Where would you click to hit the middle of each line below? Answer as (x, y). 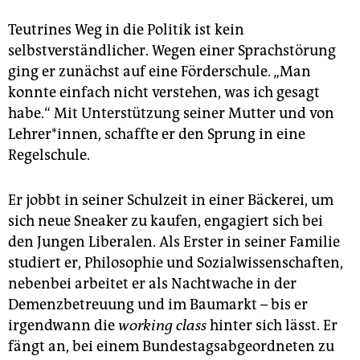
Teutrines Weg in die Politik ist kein (126, 30)
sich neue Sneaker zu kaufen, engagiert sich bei (166, 221)
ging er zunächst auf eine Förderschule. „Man (160, 72)
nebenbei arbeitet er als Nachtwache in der (152, 284)
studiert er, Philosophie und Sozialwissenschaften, (176, 263)
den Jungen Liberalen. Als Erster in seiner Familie (174, 242)
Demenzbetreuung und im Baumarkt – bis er (158, 305)
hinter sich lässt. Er (272, 326)
